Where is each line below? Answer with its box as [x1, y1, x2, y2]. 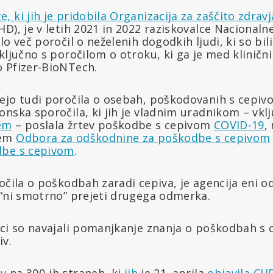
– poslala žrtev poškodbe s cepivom [12, 117, 214, 132]
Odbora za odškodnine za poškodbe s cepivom [16, 130, 271, 145]
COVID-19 [213, 117, 264, 132]
